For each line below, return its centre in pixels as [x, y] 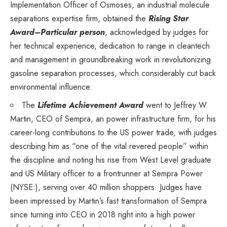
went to [159, 105]
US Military [43, 173]
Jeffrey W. [191, 105]
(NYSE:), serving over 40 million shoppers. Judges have [106, 187]
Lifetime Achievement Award [90, 105]
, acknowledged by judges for [157, 32]
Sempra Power [177, 173]
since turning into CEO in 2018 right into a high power [103, 214]
